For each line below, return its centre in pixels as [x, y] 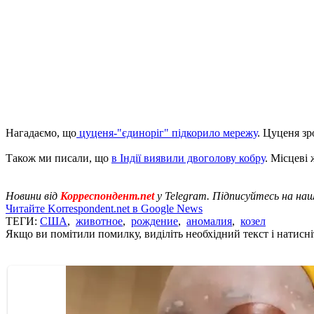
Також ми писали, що [59, 158]
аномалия [209, 221]
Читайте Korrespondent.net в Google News [104, 208]
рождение [155, 221]
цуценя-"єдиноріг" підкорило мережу [167, 132]
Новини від [33, 196]
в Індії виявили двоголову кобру [188, 158]
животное [99, 221]
